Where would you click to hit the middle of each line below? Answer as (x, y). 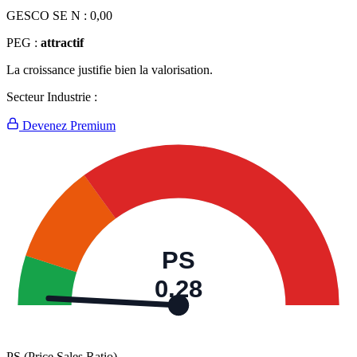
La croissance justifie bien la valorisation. (110, 70)
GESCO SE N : (48, 16)
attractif (62, 43)
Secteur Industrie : (52, 97)
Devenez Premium (67, 126)
